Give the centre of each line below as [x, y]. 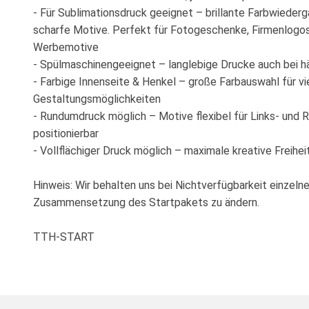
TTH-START [64, 237]
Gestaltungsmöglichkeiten [97, 99]
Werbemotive [66, 47]
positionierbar [66, 133]
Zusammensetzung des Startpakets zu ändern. [146, 202]
